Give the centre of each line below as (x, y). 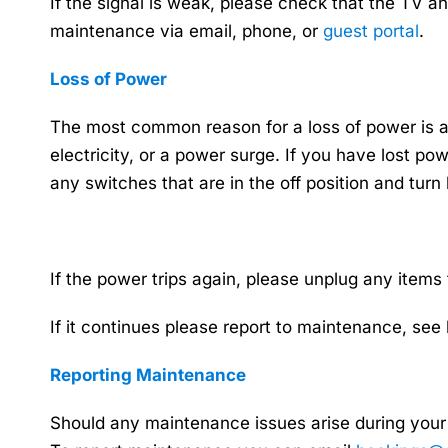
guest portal (371, 31)
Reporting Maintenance (150, 375)
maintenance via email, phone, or (186, 31)
